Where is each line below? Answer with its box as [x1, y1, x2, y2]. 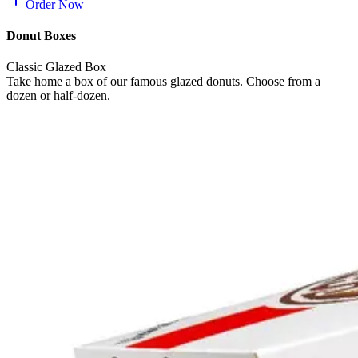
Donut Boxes [6, 28, 76, 42]
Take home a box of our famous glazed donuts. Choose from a [6, 74, 320, 89]
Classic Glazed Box [6, 60, 106, 74]
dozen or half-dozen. [6, 89, 110, 103]
